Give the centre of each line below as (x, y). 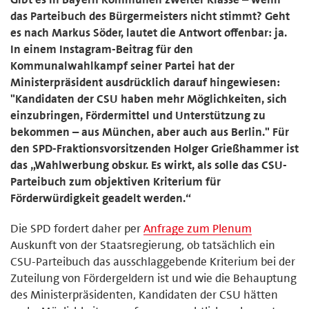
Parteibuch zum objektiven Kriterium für (116, 181)
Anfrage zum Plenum (198, 228)
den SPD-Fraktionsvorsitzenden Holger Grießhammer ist (154, 148)
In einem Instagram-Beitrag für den (102, 49)
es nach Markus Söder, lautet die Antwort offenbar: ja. (149, 32)
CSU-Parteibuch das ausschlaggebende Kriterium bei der (153, 261)
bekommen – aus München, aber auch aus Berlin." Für (150, 131)
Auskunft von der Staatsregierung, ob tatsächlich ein (143, 245)
